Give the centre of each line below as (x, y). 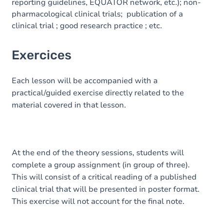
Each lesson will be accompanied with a (85, 81)
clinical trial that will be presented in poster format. (106, 189)
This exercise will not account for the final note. (99, 201)
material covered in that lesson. (70, 105)
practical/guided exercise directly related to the (98, 93)
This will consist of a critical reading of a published (104, 177)
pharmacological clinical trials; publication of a (97, 14)
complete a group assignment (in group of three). (101, 165)
